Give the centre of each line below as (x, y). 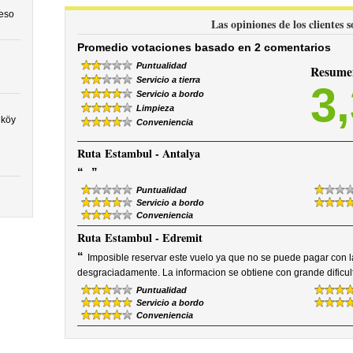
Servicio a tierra (168, 80)
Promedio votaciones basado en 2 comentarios (204, 47)
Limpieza (155, 108)
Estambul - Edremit (153, 238)
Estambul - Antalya (152, 153)
